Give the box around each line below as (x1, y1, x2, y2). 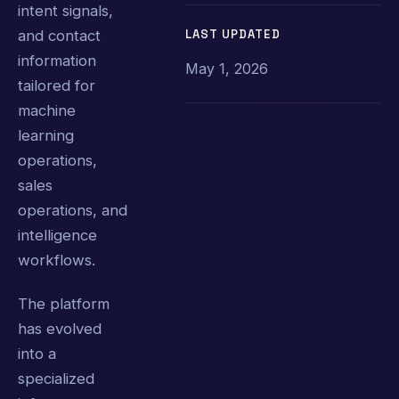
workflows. (18, 250, 95, 269)
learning (18, 126, 74, 144)
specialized (18, 369, 94, 387)
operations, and (18, 200, 127, 219)
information (18, 51, 96, 69)
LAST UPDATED (185, 26, 281, 42)
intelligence (18, 225, 97, 244)
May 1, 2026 (185, 60, 268, 78)
